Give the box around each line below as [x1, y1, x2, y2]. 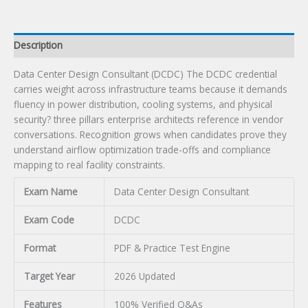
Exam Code [23, 213, 74, 227]
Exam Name [23, 185, 78, 199]
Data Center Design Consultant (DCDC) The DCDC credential [14, 67, 277, 81]
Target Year [23, 269, 75, 283]
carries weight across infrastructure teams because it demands [14, 82, 287, 96]
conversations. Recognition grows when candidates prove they [14, 128, 287, 142]
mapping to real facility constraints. [14, 158, 165, 172]
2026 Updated [113, 269, 175, 283]
